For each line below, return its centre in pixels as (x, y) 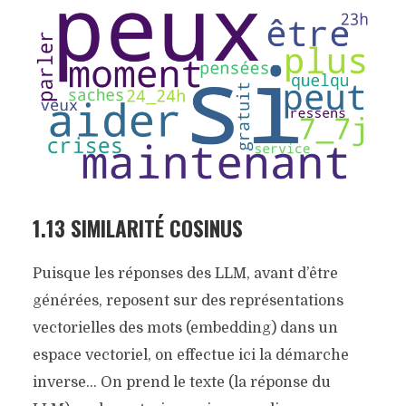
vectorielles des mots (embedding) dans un (185, 328)
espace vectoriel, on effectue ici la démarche (190, 355)
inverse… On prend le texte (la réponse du (181, 382)
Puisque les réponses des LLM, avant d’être (185, 273)
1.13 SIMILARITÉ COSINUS (137, 228)
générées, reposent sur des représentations (188, 300)
